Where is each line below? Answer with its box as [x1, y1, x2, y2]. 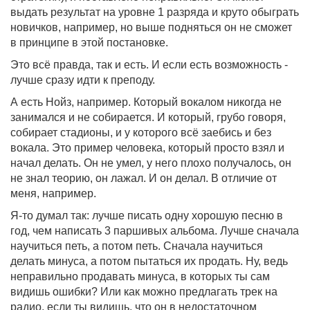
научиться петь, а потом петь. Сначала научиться [10, 240, 263, 252]
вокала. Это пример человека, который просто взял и [10, 142, 284, 154]
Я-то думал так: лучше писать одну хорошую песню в [10, 210, 283, 221]
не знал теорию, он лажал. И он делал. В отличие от [10, 172, 277, 184]
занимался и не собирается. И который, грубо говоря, [10, 111, 286, 123]
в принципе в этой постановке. [10, 37, 168, 48]
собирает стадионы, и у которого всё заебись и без [10, 127, 271, 138]
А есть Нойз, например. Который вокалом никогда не [10, 96, 282, 108]
